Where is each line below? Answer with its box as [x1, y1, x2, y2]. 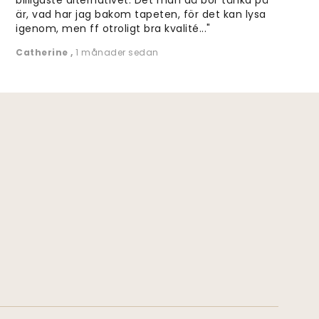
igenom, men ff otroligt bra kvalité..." [16, 21, 211, 36]
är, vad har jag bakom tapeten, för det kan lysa [16, 6, 266, 21]
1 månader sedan [75, 46, 159, 58]
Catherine [16, 46, 71, 58]
